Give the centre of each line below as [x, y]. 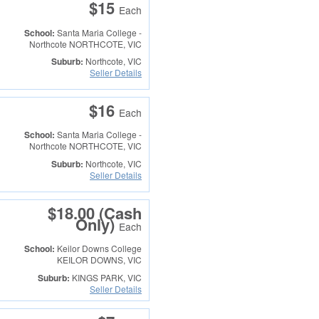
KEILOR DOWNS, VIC [99, 260]
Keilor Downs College [99, 249]
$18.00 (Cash [94, 213]
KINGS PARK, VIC [105, 277]
